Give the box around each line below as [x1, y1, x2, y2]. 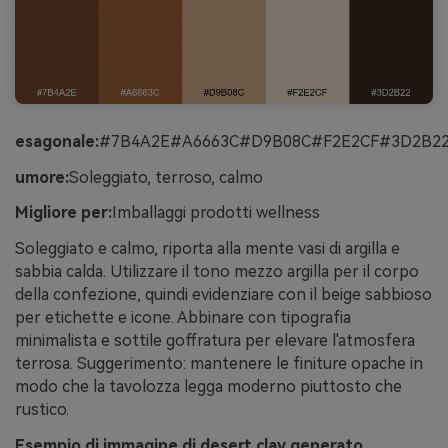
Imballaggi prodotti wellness [112, 203, 320, 223]
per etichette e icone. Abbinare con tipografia [15, 308, 351, 328]
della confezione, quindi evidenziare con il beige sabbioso [15, 285, 432, 305]
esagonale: [15, 131, 99, 151]
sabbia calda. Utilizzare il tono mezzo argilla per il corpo [15, 262, 419, 282]
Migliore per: [15, 203, 112, 223]
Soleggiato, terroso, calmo [69, 167, 263, 187]
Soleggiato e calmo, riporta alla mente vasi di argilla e [15, 239, 400, 259]
